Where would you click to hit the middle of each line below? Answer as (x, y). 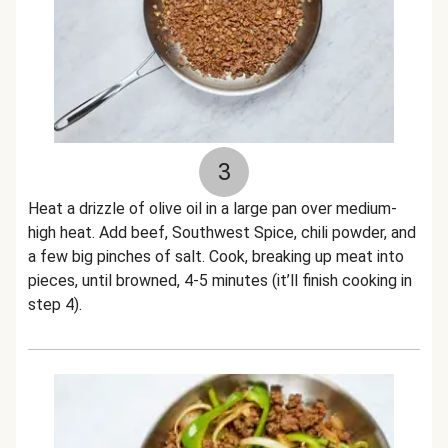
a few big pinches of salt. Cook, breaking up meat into (216, 256)
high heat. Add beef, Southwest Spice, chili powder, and (222, 232)
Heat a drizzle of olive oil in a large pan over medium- (212, 208)
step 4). (55, 304)
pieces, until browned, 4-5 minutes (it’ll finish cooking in (220, 280)
